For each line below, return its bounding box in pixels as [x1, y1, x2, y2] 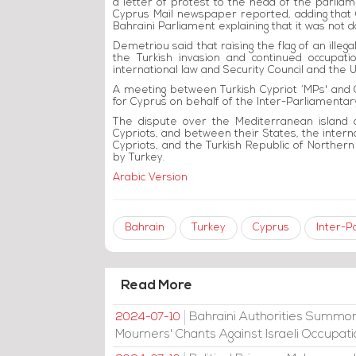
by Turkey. [113, 153, 164, 163]
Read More [121, 279, 192, 292]
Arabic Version [113, 172, 188, 183]
